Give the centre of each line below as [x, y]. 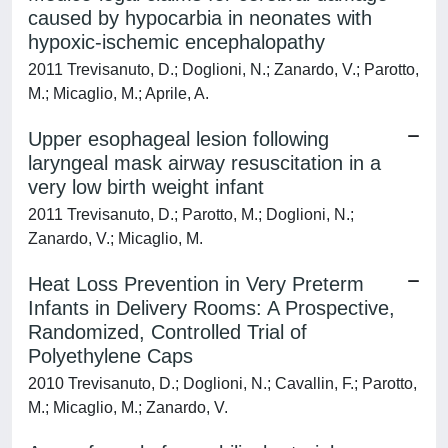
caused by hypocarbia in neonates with [200, 18]
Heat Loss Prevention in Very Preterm [196, 284]
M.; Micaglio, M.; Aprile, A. [118, 93]
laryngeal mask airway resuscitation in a [204, 163]
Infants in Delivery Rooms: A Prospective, [211, 308]
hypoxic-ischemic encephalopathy [176, 42]
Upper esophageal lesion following [178, 139]
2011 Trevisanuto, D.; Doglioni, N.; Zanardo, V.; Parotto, [223, 69]
